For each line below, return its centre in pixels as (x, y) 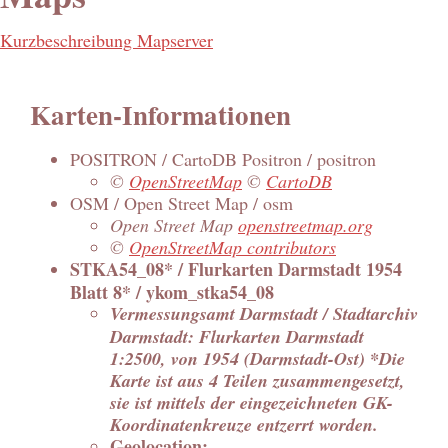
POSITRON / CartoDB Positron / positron (223, 159)
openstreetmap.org (305, 225)
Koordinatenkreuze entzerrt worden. (244, 424)
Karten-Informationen (160, 114)
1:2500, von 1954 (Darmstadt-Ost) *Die (257, 358)
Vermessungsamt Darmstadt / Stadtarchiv (264, 314)
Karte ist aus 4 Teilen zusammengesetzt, (257, 380)
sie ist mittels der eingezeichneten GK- (251, 402)
